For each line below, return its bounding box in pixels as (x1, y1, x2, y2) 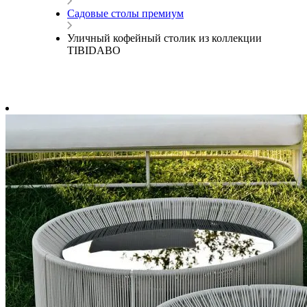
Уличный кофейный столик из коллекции (67, 32, 262, 45)
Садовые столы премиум (67, 8, 184, 20)
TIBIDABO (67, 45, 121, 57)
